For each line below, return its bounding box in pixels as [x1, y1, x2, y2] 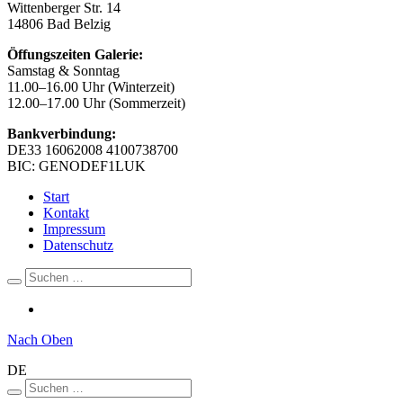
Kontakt [43, 204, 89, 220]
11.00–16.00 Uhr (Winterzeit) [7, 78, 175, 94]
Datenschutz [43, 237, 113, 253]
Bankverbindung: [7, 125, 116, 141]
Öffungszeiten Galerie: [7, 46, 143, 62]
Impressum [43, 220, 105, 237]
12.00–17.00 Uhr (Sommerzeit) [7, 94, 185, 111]
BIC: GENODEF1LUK [7, 157, 146, 174]
